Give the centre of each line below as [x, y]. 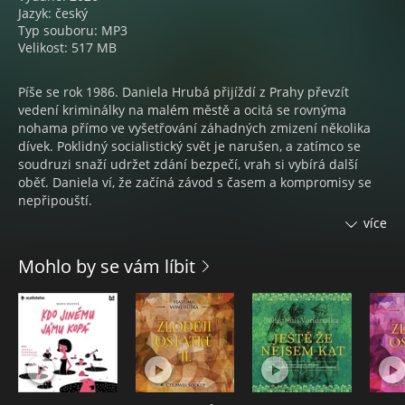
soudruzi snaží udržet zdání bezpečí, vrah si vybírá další [188, 164]
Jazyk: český [53, 13]
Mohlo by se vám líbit [107, 266]
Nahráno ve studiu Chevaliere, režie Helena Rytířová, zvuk [193, 236]
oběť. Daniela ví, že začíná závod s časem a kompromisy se [195, 182]
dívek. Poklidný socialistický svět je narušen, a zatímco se [189, 146]
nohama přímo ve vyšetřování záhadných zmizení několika [194, 128]
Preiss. [38, 309]
